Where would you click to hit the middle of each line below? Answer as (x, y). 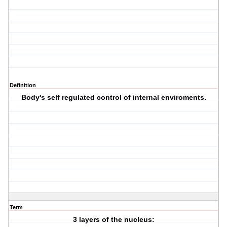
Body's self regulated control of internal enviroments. (113, 98)
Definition (23, 85)
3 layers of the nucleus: (113, 220)
